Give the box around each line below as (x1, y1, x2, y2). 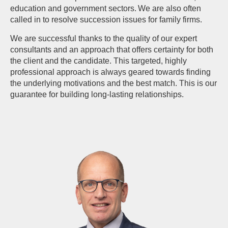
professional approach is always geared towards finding (10, 67, 211, 76)
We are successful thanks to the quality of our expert (10, 34, 197, 43)
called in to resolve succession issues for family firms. (10, 15, 202, 24)
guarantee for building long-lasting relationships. (10, 90, 184, 99)
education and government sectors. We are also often (10, 4, 201, 13)
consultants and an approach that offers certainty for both (10, 45, 213, 54)
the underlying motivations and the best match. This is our (10, 78, 217, 88)
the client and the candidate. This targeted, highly (10, 56, 187, 65)
